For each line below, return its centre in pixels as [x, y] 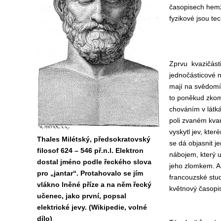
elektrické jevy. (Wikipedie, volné [92, 207]
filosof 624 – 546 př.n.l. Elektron [90, 150]
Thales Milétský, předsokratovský [93, 139]
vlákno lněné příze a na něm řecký [94, 184]
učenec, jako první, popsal [81, 196]
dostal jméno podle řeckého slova [94, 162]
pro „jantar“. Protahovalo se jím [90, 173]
